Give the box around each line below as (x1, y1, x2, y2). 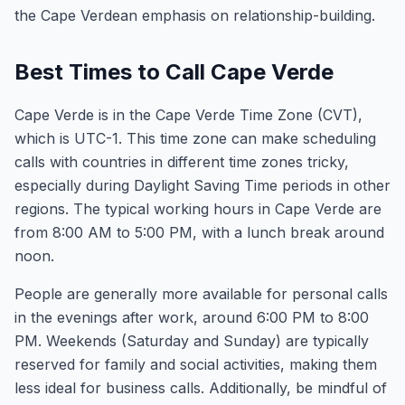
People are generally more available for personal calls (14, 285, 388, 303)
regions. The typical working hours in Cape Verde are (14, 200, 381, 218)
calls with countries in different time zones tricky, (14, 153, 349, 171)
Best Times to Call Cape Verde (14, 59, 334, 85)
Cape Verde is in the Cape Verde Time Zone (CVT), (14, 106, 363, 124)
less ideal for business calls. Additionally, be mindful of (14, 379, 387, 397)
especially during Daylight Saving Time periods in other (14, 176, 391, 194)
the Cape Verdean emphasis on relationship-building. (14, 6, 375, 24)
